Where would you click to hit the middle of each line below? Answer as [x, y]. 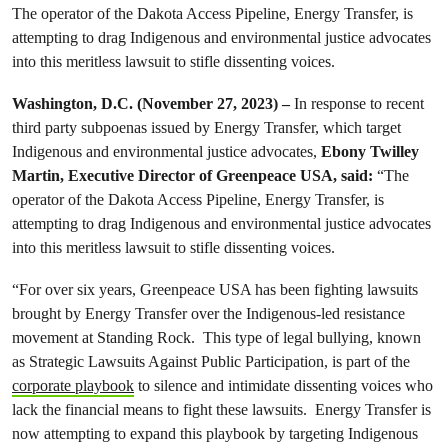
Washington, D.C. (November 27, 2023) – [153, 104]
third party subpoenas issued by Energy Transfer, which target [206, 128]
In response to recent [359, 104]
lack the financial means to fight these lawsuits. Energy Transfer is [221, 410]
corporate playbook [73, 386]
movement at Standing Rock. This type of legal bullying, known [216, 338]
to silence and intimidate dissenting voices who [283, 386]
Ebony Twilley [370, 152]
